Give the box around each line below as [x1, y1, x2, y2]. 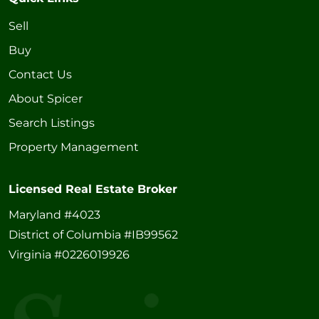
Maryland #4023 [9, 208, 100, 222]
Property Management [9, 140, 139, 155]
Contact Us [9, 68, 72, 82]
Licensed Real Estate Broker [9, 182, 177, 197]
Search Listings [9, 116, 95, 130]
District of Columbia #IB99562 [9, 228, 178, 242]
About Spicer [9, 92, 83, 106]
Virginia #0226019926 [9, 248, 130, 262]
